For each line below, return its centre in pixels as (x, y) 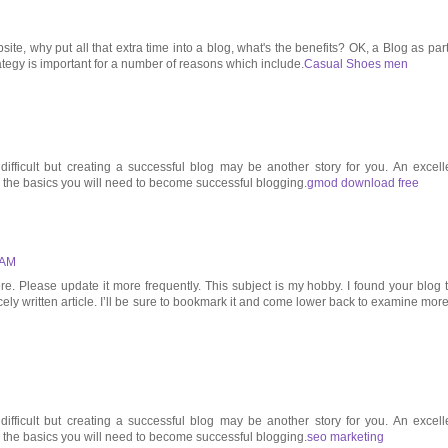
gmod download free (363, 183)
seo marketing (345, 437)
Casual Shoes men (356, 64)
